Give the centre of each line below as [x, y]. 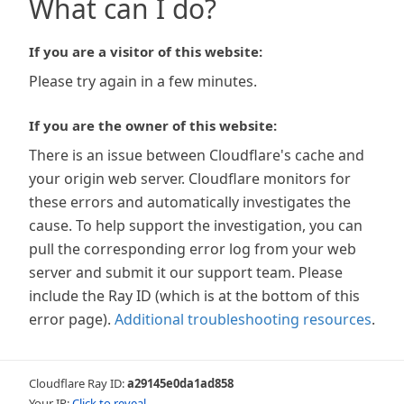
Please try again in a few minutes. [143, 81]
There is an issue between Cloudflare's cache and [197, 155]
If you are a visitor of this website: [146, 51]
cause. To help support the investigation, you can [196, 225]
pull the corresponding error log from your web [193, 249]
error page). [70, 319]
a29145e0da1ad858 [180, 383]
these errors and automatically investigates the [190, 202]
